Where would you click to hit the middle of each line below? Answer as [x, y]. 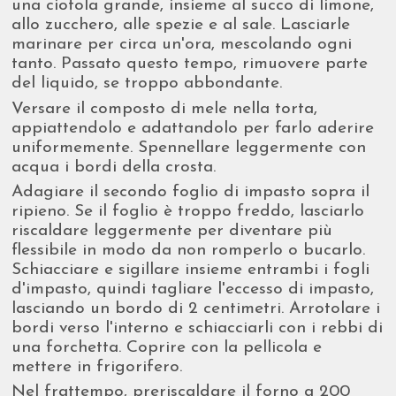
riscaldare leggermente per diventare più [172, 231]
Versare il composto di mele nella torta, [165, 109]
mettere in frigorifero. [97, 367]
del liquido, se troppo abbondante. [147, 84]
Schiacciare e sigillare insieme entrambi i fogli [191, 270]
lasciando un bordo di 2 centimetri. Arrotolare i [196, 308]
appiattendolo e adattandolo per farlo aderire [193, 128]
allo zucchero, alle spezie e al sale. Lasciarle [181, 26]
